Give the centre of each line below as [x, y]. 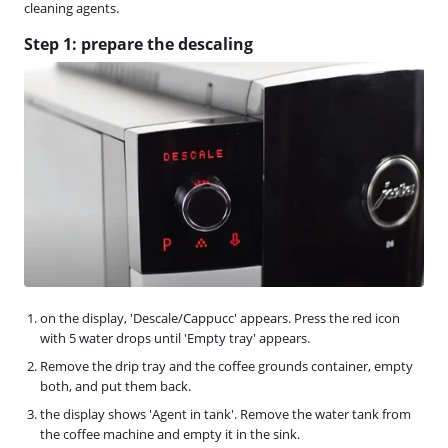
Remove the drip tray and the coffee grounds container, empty [226, 365]
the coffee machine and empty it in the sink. [170, 433]
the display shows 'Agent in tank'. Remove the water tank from [225, 413]
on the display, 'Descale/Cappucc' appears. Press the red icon [220, 317]
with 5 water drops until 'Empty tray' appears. [175, 337]
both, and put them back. [115, 385]
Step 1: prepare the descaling [138, 44]
